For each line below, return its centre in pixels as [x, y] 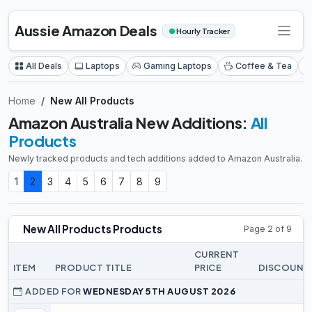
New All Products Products [93, 229]
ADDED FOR [54, 291]
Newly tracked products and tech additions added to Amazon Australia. [155, 158]
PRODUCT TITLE [93, 267]
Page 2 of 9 [268, 229]
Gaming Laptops [178, 66]
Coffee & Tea [264, 66]
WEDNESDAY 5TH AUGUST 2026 [159, 291]
